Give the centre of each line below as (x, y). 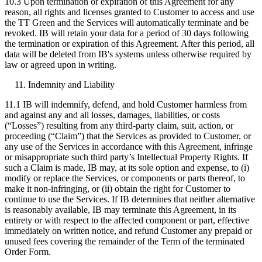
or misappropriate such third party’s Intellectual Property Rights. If (126, 157)
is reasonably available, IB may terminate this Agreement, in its (120, 209)
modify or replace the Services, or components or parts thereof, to (125, 178)
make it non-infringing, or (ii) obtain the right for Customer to (118, 188)
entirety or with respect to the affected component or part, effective (127, 220)
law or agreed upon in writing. (61, 64)
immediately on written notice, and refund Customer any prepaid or (128, 230)
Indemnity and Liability (71, 84)
